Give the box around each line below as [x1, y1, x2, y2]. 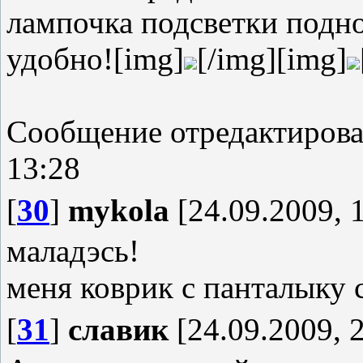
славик [68, 312, 169, 347]
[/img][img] [197, 41, 347, 76]
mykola [68, 193, 169, 228]
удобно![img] [6, 41, 184, 76]
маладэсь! [6, 233, 139, 268]
